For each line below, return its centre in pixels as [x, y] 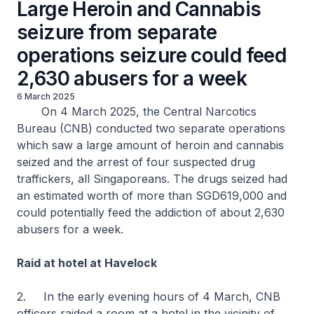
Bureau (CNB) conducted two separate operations [151, 128]
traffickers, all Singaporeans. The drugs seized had [152, 179]
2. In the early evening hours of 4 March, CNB [149, 296]
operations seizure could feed [152, 55]
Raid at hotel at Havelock [87, 263]
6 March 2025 [46, 96]
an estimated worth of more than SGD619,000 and [152, 196]
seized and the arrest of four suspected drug [136, 162]
